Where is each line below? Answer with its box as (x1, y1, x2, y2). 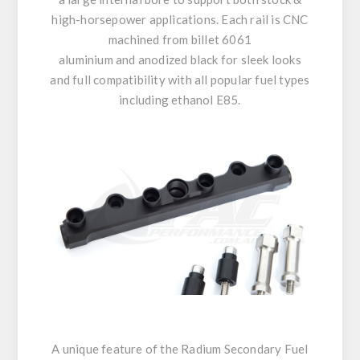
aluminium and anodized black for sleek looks (59, 51, 301, 67)
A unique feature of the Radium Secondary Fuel (51, 341, 309, 356)
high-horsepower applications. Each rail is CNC (51, 11, 309, 27)
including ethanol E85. (119, 92, 241, 107)
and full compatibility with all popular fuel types (50, 72, 310, 87)
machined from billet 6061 (108, 31, 252, 47)
